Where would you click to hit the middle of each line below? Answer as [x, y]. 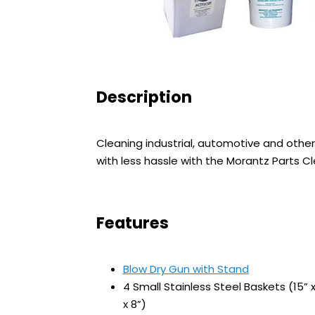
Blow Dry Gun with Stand [186, 269]
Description [144, 97]
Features [133, 223]
